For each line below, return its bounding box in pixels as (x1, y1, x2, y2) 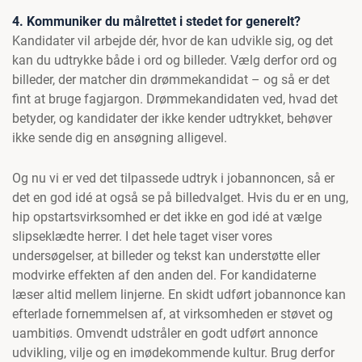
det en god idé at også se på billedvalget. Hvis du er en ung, (12, 190, 348, 205)
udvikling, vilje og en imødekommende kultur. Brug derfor (12, 345, 335, 360)
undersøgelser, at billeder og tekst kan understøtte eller (12, 248, 320, 263)
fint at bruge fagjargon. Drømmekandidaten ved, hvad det (12, 91, 338, 107)
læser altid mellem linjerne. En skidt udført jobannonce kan (12, 287, 346, 302)
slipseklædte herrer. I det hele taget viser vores (12, 229, 272, 244)
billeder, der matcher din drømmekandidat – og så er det (12, 72, 330, 87)
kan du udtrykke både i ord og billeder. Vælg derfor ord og (12, 53, 337, 68)
